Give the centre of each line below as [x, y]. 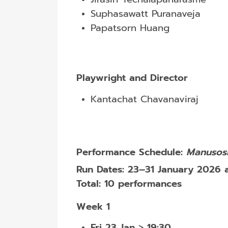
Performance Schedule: [131, 152]
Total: [88, 183]
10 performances [143, 183]
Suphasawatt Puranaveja [147, 13]
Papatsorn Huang [130, 28]
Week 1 [93, 206]
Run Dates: [100, 169]
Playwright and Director [132, 78]
